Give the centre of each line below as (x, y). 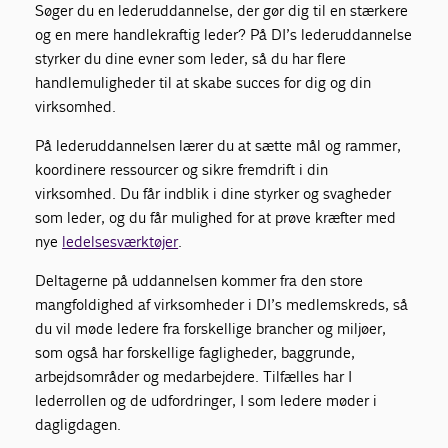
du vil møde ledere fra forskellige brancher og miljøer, (211, 328)
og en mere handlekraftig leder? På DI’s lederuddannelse (224, 34)
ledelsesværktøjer (120, 241)
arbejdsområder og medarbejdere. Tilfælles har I (194, 376)
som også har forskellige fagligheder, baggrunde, (195, 352)
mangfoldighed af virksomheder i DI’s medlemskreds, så (222, 304)
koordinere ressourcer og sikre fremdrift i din (182, 169)
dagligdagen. (78, 424)
